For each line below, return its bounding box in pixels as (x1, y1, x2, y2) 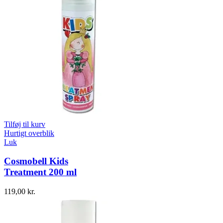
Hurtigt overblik (4, 128, 54, 137)
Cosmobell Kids (4, 156, 68, 167)
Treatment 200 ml (4, 167, 77, 178)
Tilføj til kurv (4, 119, 45, 128)
